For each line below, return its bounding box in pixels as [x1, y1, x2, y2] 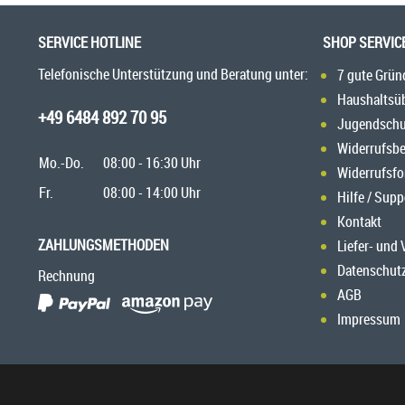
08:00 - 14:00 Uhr [103, 183, 201, 203]
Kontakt [337, 212, 381, 232]
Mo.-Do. [39, 153, 84, 174]
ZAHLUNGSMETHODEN [38, 235, 169, 256]
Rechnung [38, 266, 95, 287]
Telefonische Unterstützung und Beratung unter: [38, 64, 308, 85]
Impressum [337, 309, 400, 330]
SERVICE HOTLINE [38, 33, 141, 53]
